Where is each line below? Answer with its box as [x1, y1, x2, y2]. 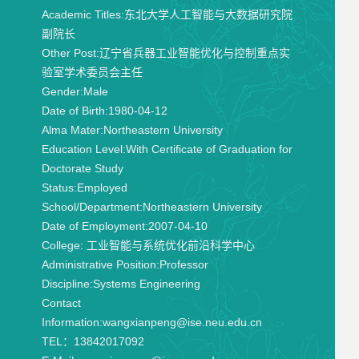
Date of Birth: [41, 104, 108, 117]
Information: [41, 316, 103, 329]
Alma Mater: [41, 123, 103, 136]
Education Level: [41, 143, 126, 155]
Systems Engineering [92, 277, 200, 290]
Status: [41, 181, 77, 194]
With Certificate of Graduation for [125, 143, 292, 155]
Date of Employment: [41, 220, 148, 232]
